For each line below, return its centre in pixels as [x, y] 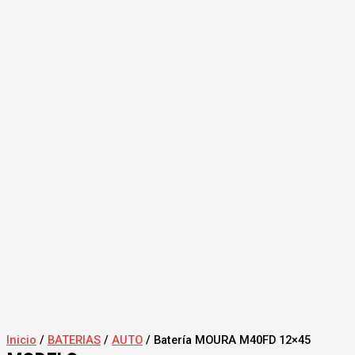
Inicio [21, 340]
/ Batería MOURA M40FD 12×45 [227, 340]
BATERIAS [74, 340]
